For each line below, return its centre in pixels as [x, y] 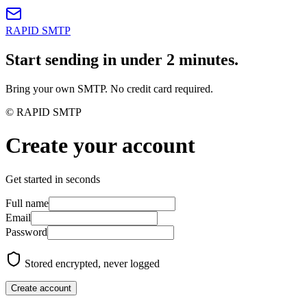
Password [26, 232]
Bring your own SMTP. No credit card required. [109, 88]
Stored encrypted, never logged [91, 263]
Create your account [100, 146]
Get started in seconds [53, 179]
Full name [27, 203]
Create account [41, 288]
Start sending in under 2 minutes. [122, 59]
